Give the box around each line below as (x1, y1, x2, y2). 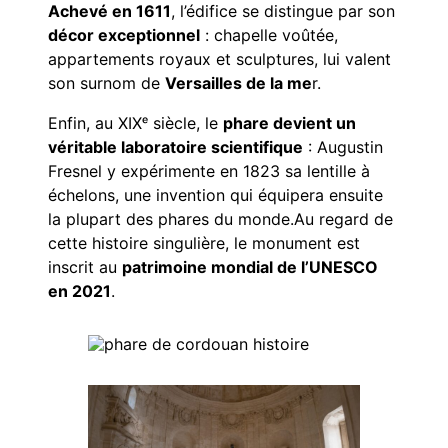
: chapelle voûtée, (200, 25, 338, 46)
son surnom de (48, 73, 165, 94)
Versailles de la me (165, 73, 312, 94)
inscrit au (48, 257, 122, 278)
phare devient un (223, 113, 356, 134)
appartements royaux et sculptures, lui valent (48, 49, 391, 70)
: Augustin (303, 137, 383, 158)
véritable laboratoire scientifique (48, 137, 303, 158)
